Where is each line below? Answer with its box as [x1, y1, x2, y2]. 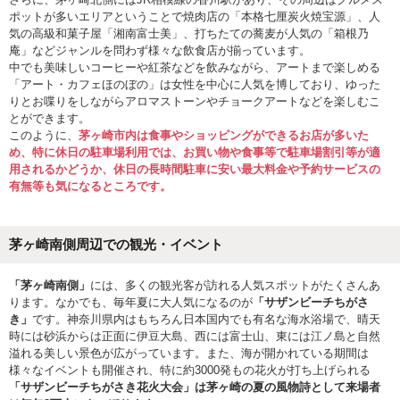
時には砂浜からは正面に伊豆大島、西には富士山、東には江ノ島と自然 [9, 329, 380, 343]
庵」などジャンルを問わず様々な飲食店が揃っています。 [9, 44, 311, 57]
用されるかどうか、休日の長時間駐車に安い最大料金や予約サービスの [9, 162, 380, 176]
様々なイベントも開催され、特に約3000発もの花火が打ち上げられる [9, 363, 371, 377]
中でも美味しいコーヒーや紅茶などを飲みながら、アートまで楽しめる [9, 61, 380, 74]
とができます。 [9, 112, 90, 125]
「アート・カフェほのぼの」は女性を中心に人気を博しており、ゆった [9, 78, 380, 91]
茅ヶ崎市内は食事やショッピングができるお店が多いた [79, 129, 369, 142]
